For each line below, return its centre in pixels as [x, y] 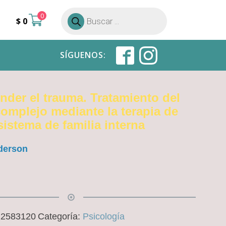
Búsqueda [75, 15]
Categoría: [60, 216]
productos [76, 32]
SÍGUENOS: [83, 55]
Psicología [103, 216]
